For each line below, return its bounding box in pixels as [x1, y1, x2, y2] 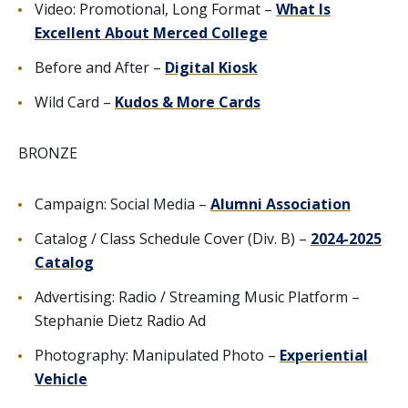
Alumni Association [210, 193, 351, 214]
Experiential [280, 344, 368, 365]
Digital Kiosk [165, 56, 258, 77]
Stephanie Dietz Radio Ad [35, 310, 206, 331]
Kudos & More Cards [115, 91, 260, 112]
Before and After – [35, 56, 165, 77]
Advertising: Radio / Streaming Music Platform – [35, 286, 360, 307]
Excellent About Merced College [35, 22, 268, 43]
